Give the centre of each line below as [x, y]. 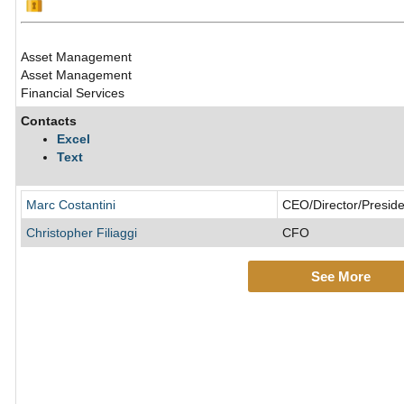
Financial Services [73, 93]
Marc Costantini [71, 205]
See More [340, 277]
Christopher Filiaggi [82, 233]
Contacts [49, 121]
